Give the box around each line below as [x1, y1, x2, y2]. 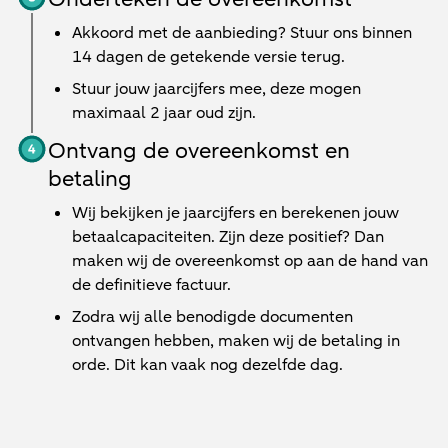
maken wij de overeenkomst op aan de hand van [72, 250, 428, 272]
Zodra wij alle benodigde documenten [72, 306, 353, 328]
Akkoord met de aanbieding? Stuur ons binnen [72, 22, 412, 44]
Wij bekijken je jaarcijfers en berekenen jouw [72, 202, 399, 224]
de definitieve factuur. [72, 274, 231, 296]
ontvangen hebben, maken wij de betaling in [72, 330, 400, 352]
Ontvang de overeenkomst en [48, 136, 350, 166]
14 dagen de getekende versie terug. [72, 46, 345, 68]
